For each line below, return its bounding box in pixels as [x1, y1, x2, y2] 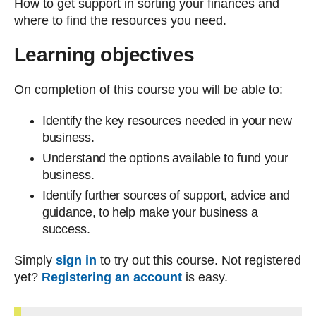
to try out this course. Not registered [97, 253, 301, 267]
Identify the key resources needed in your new [42, 114, 292, 128]
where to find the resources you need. [14, 13, 226, 28]
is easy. [182, 270, 231, 284]
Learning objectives [14, 44, 195, 66]
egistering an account [51, 270, 182, 284]
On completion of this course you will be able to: [14, 83, 283, 97]
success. [42, 222, 90, 236]
